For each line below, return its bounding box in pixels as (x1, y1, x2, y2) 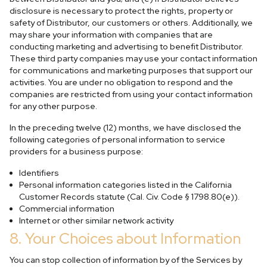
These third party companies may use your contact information (10, 53, 257, 64)
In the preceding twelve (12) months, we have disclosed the (10, 122, 241, 133)
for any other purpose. (10, 101, 97, 111)
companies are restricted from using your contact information (10, 89, 253, 100)
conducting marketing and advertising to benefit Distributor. (10, 41, 243, 52)
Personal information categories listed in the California (19, 179, 232, 190)
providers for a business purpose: (10, 146, 143, 157)
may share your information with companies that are (10, 29, 213, 40)
